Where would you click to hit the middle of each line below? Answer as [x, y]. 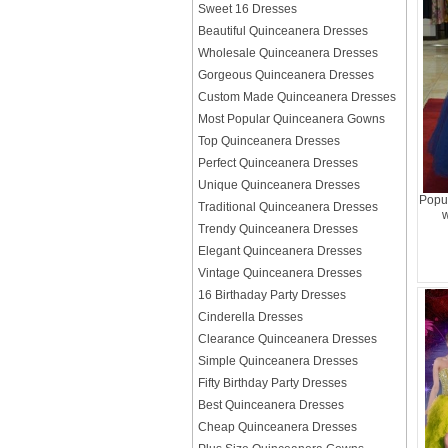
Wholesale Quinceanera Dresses [288, 53]
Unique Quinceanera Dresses [279, 185]
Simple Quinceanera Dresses [278, 361]
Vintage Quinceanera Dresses [280, 273]
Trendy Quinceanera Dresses [278, 229]
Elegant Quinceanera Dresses [280, 251]
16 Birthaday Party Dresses [272, 295]
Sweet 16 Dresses [247, 9]
